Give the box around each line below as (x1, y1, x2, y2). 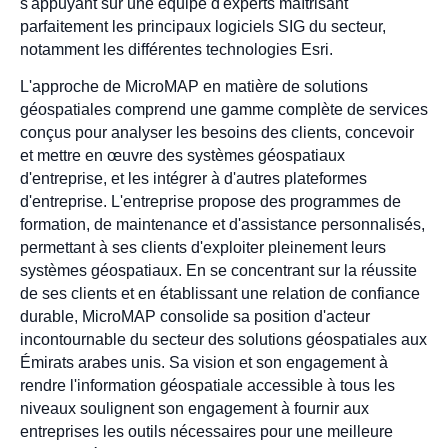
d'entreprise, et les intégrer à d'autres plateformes (20, 170, 367, 188)
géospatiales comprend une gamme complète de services (20, 101, 428, 119)
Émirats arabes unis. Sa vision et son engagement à (20, 354, 388, 372)
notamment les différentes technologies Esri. (20, 40, 333, 58)
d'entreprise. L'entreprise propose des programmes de (20, 193, 401, 211)
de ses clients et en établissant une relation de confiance (20, 285, 420, 303)
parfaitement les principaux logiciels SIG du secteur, (20, 17, 386, 35)
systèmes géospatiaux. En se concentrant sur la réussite (20, 262, 417, 280)
